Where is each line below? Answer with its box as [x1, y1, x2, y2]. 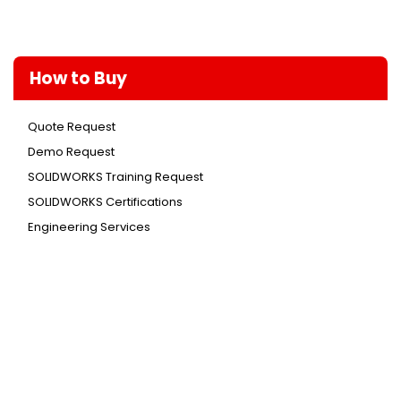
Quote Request [28, 117, 115, 135]
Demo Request [28, 142, 115, 160]
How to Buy [30, 65, 127, 90]
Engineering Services [28, 218, 150, 235]
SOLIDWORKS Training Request [28, 167, 203, 185]
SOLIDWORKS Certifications [28, 192, 183, 210]
